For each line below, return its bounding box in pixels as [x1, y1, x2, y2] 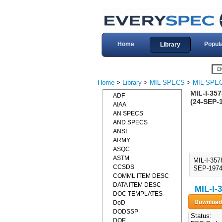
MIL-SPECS [150, 79, 185, 86]
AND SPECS [113, 119, 148, 126]
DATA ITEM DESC [113, 181, 161, 188]
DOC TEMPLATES [113, 190, 163, 197]
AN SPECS [113, 110, 143, 117]
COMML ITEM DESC [113, 172, 169, 179]
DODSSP [113, 208, 138, 215]
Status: [188, 212, 212, 220]
